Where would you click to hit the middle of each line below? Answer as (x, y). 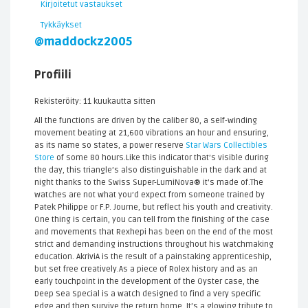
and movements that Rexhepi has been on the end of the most (154, 232)
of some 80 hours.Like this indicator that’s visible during (162, 158)
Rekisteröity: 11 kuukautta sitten (95, 101)
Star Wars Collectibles (227, 145)
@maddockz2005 (83, 42)
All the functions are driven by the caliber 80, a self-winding (146, 121)
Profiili (53, 75)
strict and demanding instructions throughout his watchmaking (154, 244)
